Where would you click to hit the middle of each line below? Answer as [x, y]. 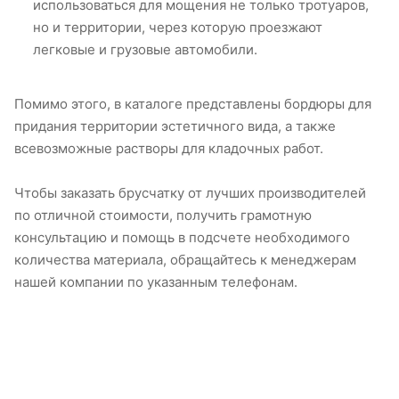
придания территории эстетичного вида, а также [175, 126]
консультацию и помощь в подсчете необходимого [182, 238]
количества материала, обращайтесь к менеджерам [185, 260]
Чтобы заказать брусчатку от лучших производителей [190, 193]
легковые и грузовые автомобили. [145, 50]
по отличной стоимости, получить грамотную [163, 216]
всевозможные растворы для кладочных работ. [169, 149]
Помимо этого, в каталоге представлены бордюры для [193, 104]
